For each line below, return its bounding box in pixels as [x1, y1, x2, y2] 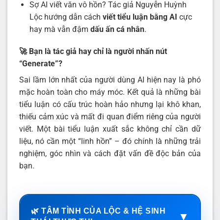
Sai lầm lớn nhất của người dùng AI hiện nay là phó [19, 75, 201, 85]
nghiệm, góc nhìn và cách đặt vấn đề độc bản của [19, 149, 201, 159]
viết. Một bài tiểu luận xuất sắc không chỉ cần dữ [19, 124, 201, 134]
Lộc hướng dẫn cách [29, 12, 103, 22]
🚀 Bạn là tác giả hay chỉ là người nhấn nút [19, 47, 167, 56]
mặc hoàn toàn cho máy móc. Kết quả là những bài [19, 87, 201, 97]
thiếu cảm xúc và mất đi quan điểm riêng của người [19, 112, 201, 122]
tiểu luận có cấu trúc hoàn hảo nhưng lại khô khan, [19, 100, 201, 110]
